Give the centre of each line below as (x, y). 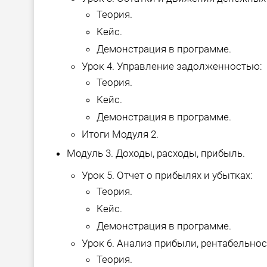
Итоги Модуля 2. (120, 134)
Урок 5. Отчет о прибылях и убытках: (167, 176)
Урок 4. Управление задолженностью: (172, 66)
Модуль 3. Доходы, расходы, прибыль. (156, 153)
